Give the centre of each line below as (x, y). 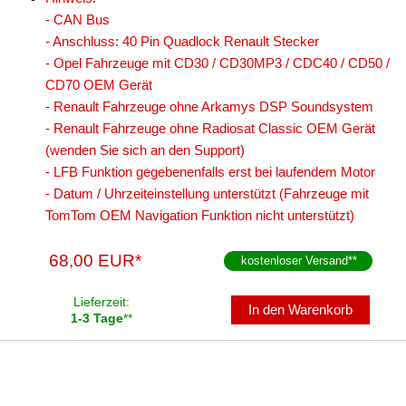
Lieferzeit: (101, 302)
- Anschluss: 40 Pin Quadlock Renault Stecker (182, 41)
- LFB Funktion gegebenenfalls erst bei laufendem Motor (210, 172)
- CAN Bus (77, 19)
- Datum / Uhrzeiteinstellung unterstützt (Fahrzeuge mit (207, 193)
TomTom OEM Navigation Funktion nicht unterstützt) (200, 215)
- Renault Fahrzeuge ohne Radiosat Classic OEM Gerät (210, 128)
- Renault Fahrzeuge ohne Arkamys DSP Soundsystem (209, 106)
